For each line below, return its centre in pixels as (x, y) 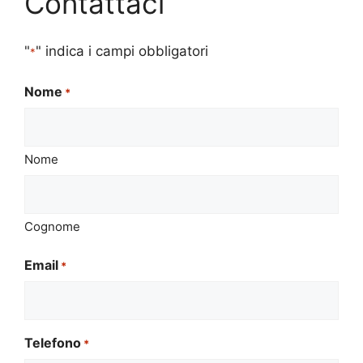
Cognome (52, 227)
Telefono (53, 343)
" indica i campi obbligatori (122, 51)
